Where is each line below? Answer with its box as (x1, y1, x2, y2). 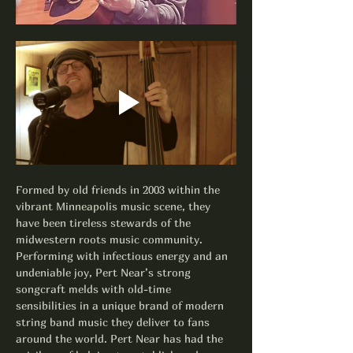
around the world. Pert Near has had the (16, 332, 226, 346)
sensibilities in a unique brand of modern (16, 299, 227, 313)
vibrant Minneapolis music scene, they (16, 199, 214, 214)
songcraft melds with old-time (16, 282, 174, 296)
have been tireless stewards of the (16, 216, 194, 230)
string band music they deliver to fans (16, 315, 213, 329)
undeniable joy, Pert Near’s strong (16, 266, 194, 280)
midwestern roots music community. (16, 232, 206, 247)
